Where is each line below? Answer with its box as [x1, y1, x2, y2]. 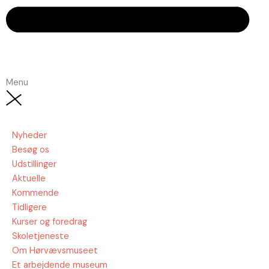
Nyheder [12, 130, 47, 142]
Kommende [12, 187, 59, 199]
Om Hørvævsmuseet [12, 245, 98, 257]
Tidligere [12, 202, 47, 214]
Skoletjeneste [12, 231, 69, 243]
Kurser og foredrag [12, 216, 87, 228]
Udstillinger [12, 159, 56, 171]
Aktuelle [12, 173, 46, 185]
